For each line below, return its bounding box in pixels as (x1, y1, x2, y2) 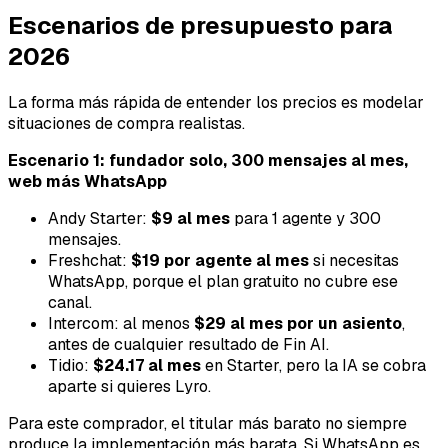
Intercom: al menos (48, 313, 194, 335)
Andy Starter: (48, 208, 151, 230)
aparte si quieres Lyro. (48, 376, 211, 398)
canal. (48, 292, 92, 314)
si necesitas (309, 250, 399, 272)
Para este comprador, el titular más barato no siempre (8, 413, 407, 435)
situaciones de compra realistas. (8, 113, 245, 135)
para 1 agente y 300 (230, 208, 381, 230)
